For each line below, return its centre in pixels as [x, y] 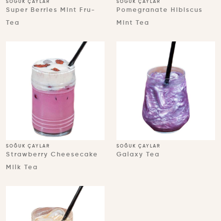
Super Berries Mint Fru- [51, 10]
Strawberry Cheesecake [52, 155]
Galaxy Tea [138, 155]
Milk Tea [22, 167]
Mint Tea [133, 23]
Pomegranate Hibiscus [160, 10]
